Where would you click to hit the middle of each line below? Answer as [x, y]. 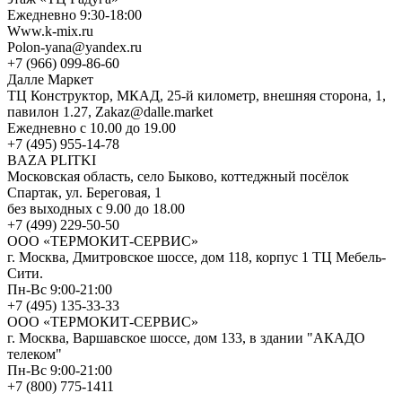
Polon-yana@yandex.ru [74, 47]
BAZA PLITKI [52, 160]
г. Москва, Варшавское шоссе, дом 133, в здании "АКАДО [186, 337]
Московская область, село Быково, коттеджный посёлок [178, 176]
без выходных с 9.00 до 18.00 [96, 208]
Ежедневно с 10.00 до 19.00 [92, 127]
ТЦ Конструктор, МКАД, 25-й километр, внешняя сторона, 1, [197, 95]
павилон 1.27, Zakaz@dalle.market [114, 111]
